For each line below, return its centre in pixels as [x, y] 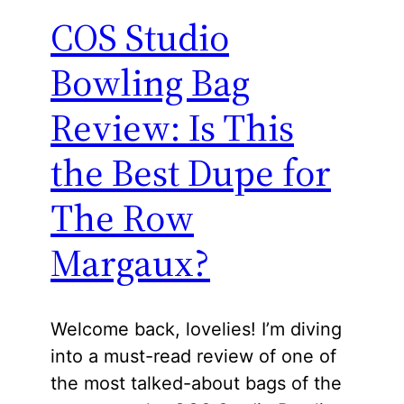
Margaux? [130, 262]
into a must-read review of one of [193, 357]
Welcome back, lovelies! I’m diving [196, 330]
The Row [122, 217]
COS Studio [140, 37]
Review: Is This [172, 127]
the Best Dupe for [191, 172]
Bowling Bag [150, 82]
